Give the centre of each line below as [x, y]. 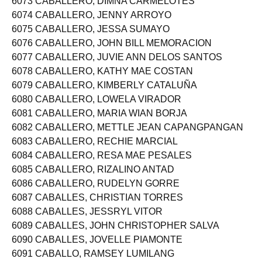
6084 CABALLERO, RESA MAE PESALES [102, 165]
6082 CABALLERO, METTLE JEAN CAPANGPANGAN [127, 137]
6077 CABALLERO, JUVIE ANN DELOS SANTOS [117, 67]
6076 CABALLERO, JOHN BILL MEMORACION [112, 53]
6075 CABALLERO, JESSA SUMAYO [91, 39]
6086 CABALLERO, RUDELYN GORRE [96, 193]
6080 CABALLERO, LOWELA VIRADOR [96, 109]
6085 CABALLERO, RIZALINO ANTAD [93, 179]
